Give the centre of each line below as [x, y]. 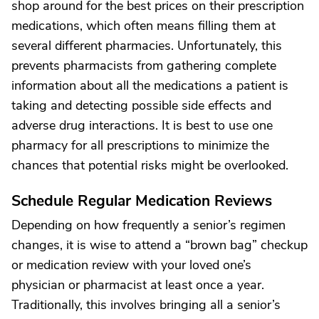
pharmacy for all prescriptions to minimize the [140, 145]
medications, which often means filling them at [143, 26]
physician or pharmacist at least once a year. [138, 285]
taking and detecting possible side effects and [141, 105]
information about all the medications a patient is [150, 85]
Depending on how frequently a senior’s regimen [148, 225]
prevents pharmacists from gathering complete [144, 66]
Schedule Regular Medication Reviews [142, 201]
